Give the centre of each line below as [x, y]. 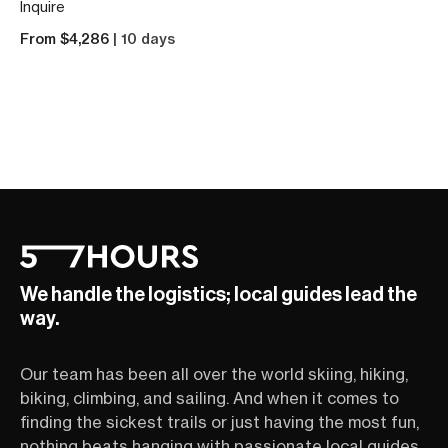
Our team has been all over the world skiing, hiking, [214, 374]
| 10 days [144, 39]
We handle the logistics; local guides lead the [218, 294]
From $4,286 [66, 39]
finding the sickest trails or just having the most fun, [219, 422]
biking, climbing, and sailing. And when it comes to [209, 398]
